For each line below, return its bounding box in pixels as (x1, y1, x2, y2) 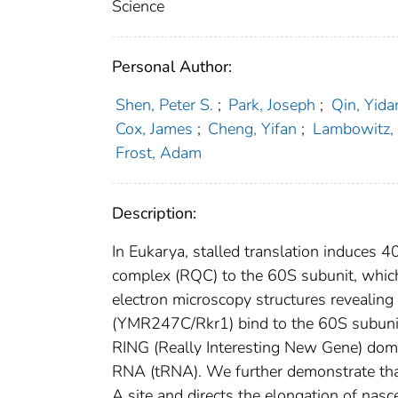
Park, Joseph (228, 94, 316, 116)
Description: (112, 203, 196, 225)
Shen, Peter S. (115, 94, 213, 116)
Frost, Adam (115, 142, 202, 164)
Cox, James (115, 118, 193, 140)
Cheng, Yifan (208, 118, 298, 140)
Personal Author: (112, 56, 232, 78)
